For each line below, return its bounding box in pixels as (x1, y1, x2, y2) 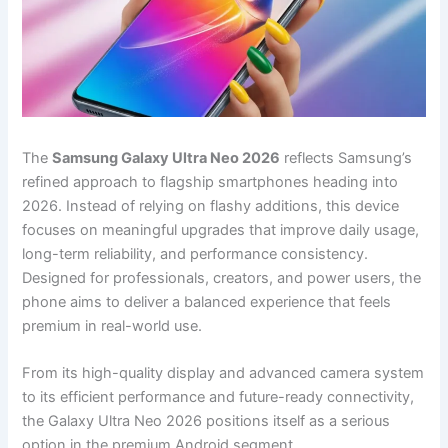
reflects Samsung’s (280, 149, 413, 168)
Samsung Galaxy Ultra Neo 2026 (52, 149, 281, 168)
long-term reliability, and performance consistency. (22, 245, 369, 264)
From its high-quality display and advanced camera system (22, 364, 425, 383)
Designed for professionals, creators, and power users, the (22, 269, 422, 288)
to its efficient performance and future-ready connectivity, (22, 388, 415, 407)
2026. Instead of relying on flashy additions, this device (22, 197, 400, 216)
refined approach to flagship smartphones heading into (22, 173, 399, 192)
